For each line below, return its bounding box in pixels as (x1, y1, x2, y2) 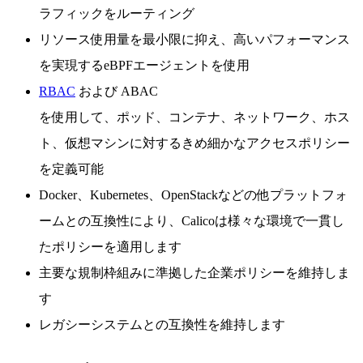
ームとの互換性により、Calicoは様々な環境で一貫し (39, 214, 344, 228)
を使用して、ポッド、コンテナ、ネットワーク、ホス (39, 110, 350, 125)
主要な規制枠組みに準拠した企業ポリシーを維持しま (39, 266, 350, 280)
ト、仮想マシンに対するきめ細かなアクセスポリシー (39, 136, 350, 151)
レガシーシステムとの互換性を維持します (39, 318, 285, 332)
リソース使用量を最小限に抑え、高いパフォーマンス (39, 32, 350, 47)
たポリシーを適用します (39, 240, 181, 254)
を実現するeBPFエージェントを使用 (39, 58, 250, 73)
